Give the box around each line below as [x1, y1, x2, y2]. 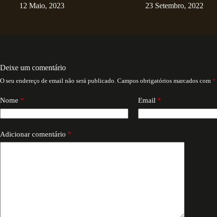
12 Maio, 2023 [19, 1, 64, 10]
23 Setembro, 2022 [145, 1, 203, 10]
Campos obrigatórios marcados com [117, 77, 212, 85]
